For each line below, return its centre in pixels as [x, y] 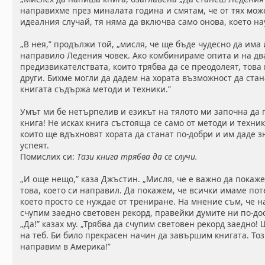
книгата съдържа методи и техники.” [96, 89]
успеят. [35, 146]
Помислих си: [49, 157]
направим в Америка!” [66, 247]
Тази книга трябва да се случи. [138, 157]
